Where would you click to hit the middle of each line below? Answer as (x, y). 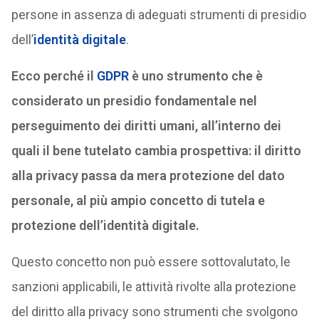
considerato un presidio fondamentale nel (134, 101)
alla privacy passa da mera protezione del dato (148, 176)
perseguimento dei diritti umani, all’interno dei (146, 126)
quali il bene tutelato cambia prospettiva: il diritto (156, 151)
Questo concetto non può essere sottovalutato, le (151, 262)
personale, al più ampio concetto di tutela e (138, 200)
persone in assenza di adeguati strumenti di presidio (158, 15)
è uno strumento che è (197, 76)
